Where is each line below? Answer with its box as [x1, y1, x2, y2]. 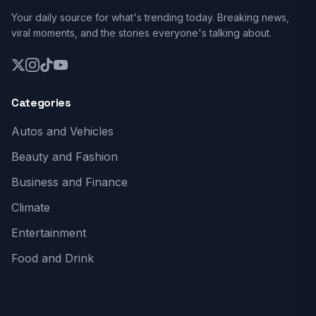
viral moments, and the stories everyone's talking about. [11, 27, 272, 39]
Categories [11, 95, 71, 110]
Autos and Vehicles [11, 124, 114, 138]
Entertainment [11, 226, 86, 240]
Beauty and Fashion [11, 150, 118, 164]
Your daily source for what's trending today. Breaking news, [11, 11, 289, 23]
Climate [11, 200, 50, 214]
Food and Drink [11, 251, 94, 265]
